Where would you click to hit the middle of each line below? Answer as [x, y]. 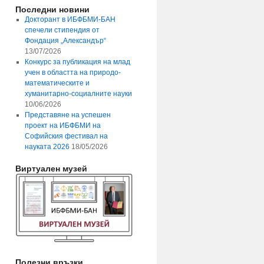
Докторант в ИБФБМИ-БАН [70, 19]
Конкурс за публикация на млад [77, 62]
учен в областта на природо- [72, 72]
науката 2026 [47, 147]
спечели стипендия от [62, 30]
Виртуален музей [51, 168]
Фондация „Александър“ [65, 41]
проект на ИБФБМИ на [62, 126]
